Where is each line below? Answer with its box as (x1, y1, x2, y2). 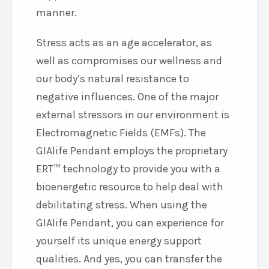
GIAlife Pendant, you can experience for (36, 216, 224, 229)
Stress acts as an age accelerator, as (36, 36, 212, 49)
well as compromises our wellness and (36, 54, 222, 67)
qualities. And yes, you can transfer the (36, 252, 222, 265)
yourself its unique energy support (36, 234, 202, 247)
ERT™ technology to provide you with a (36, 162, 220, 175)
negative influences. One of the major (36, 90, 219, 103)
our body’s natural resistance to (36, 72, 189, 85)
